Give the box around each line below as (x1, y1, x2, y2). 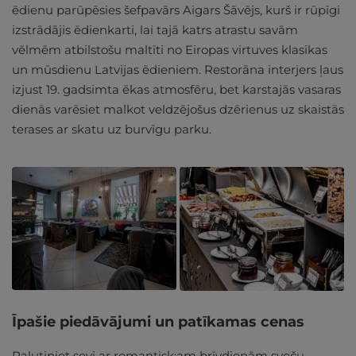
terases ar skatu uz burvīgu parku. (12, 122, 218, 137)
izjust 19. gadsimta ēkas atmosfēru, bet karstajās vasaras (12, 82, 341, 98)
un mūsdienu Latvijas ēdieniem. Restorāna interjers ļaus (12, 62, 343, 78)
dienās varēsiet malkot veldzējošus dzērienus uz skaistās (12, 102, 344, 118)
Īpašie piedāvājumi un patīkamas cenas (12, 312, 312, 331)
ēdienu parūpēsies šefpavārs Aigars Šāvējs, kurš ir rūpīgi (12, 2, 340, 18)
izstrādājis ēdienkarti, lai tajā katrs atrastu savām (12, 22, 298, 38)
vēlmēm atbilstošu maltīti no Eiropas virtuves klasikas (12, 42, 327, 58)
